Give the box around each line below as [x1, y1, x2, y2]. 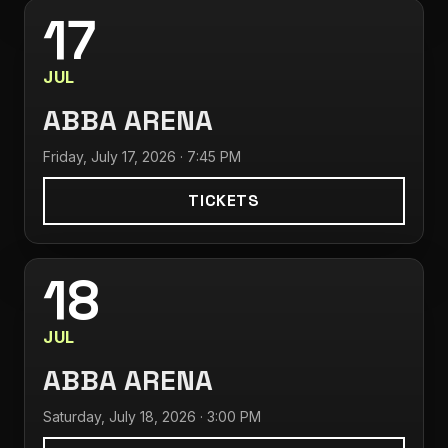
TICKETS [188, 190, 260, 211]
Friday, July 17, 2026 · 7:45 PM [43, 148, 241, 165]
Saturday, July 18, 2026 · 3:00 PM [43, 408, 261, 425]
